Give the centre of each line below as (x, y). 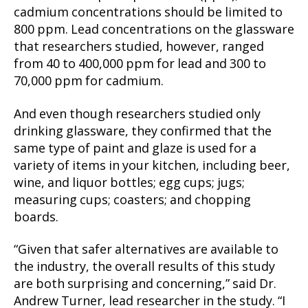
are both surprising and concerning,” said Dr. (145, 284)
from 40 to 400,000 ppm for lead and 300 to (140, 64)
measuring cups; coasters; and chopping (132, 200)
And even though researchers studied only (137, 114)
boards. (36, 217)
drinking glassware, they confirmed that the (143, 131)
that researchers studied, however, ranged (139, 47)
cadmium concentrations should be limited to (148, 13)
